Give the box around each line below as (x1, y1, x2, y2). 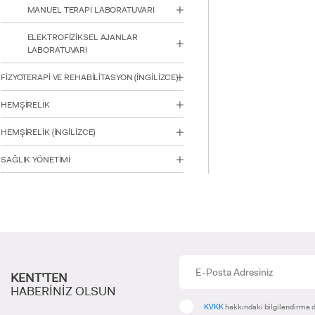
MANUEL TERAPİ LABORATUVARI (27, 4, 155, 16)
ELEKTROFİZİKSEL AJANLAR (27, 32, 138, 44)
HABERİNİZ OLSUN (11, 283, 116, 299)
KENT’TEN (11, 269, 67, 285)
